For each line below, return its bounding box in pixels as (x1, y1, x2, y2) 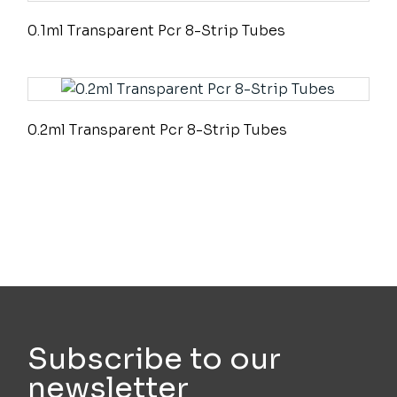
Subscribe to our (27, 340, 282, 378)
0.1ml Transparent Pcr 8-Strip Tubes (27, 21, 286, 41)
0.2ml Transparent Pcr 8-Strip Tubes (27, 121, 288, 140)
